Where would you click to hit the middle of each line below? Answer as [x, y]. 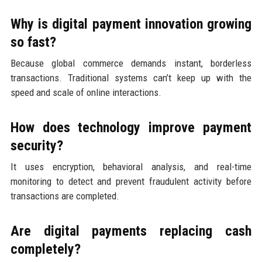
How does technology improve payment [131, 127]
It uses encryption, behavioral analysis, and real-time [131, 166]
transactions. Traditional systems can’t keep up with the [131, 77]
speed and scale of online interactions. [86, 92]
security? [37, 145]
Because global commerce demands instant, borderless [131, 63]
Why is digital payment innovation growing [131, 24]
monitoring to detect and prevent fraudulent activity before [131, 181]
